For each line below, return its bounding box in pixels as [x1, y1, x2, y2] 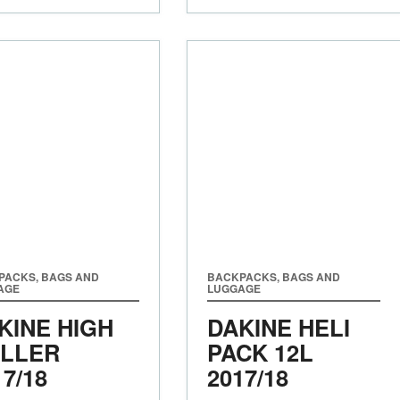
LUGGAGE [206, 279, 261, 296]
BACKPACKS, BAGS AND [206, 268, 340, 285]
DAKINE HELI [206, 310, 350, 344]
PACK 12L [206, 335, 313, 369]
